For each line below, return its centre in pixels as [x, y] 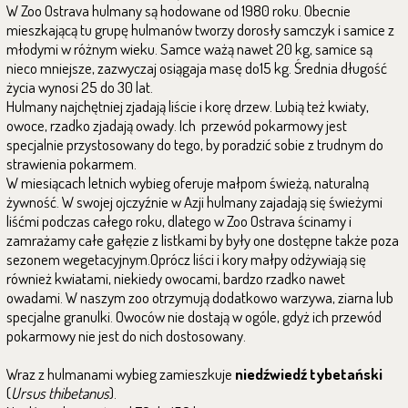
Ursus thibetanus [60, 393]
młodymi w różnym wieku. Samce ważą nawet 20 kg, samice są [189, 49]
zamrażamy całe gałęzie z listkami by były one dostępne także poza [203, 240]
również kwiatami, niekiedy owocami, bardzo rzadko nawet [176, 278]
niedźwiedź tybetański [309, 374]
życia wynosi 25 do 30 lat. [80, 87]
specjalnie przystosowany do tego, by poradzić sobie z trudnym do [195, 144]
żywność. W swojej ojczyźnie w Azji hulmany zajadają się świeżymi [194, 202]
